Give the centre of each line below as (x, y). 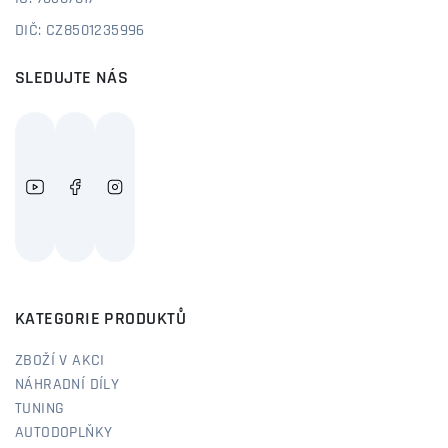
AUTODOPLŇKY (64, 432)
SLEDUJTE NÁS (72, 78)
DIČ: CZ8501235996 (80, 30)
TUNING (40, 408)
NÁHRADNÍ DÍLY (67, 384)
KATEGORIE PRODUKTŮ (101, 319)
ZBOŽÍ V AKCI (60, 360)
